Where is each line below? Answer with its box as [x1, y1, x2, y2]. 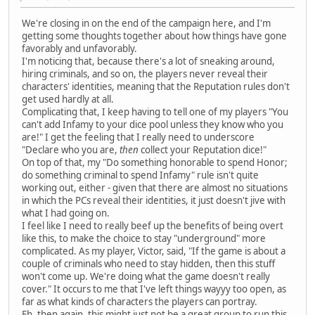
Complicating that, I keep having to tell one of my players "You [22, 105, 288, 118]
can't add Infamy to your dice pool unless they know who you [22, 117, 283, 131]
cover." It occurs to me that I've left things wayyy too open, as [22, 282, 286, 295]
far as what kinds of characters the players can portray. [22, 295, 257, 308]
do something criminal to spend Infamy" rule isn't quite [22, 168, 259, 181]
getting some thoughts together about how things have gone [22, 29, 287, 42]
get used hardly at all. [22, 92, 114, 105]
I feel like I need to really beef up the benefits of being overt [22, 219, 283, 232]
